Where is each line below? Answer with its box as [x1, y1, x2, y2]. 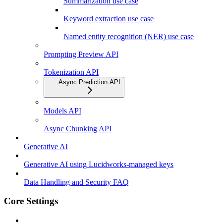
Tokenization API [44, 67, 99, 76]
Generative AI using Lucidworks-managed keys [24, 160, 173, 168]
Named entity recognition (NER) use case [63, 32, 194, 41]
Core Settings [4, 196, 58, 207]
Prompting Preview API [44, 50, 118, 58]
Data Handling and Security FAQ [24, 177, 129, 186]
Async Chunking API [44, 124, 111, 133]
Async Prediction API [58, 78, 120, 86]
